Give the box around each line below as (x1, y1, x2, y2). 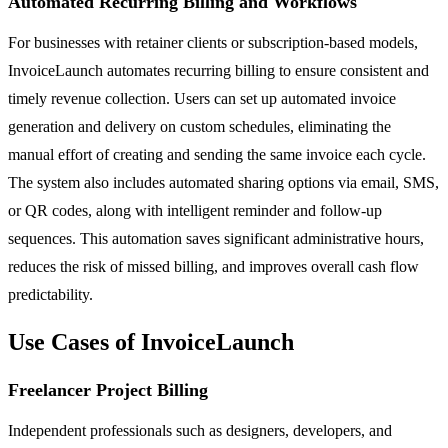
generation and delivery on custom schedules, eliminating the (8, 117, 391, 135)
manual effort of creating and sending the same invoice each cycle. (8, 145, 426, 163)
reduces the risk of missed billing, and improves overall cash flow (8, 257, 419, 275)
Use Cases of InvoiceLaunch (8, 328, 294, 355)
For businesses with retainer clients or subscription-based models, (8, 33, 418, 51)
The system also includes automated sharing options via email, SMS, (8, 173, 439, 191)
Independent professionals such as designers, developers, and (8, 421, 392, 439)
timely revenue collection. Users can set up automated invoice (8, 89, 396, 107)
